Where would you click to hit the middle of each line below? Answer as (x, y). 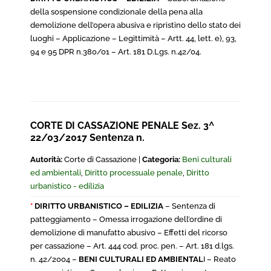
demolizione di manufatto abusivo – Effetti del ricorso (129, 233)
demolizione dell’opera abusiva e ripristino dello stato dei (135, 25)
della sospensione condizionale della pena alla (116, 12)
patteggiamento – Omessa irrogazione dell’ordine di (126, 219)
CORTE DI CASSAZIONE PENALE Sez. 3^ (122, 126)
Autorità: (46, 159)
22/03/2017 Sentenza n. (87, 138)
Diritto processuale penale (134, 173)
